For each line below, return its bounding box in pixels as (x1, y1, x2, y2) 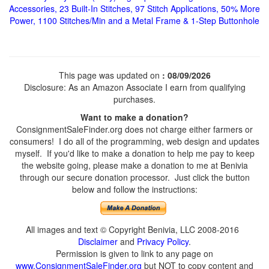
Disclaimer (78, 235, 118, 247)
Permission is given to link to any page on (56, 247, 213, 259)
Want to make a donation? (80, 111, 189, 123)
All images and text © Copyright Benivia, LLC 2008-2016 (25, 223, 244, 235)
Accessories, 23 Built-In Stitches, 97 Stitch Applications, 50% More (9, 2, 260, 14)
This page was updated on (58, 69, 162, 81)
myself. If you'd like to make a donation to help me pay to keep (14, 147, 255, 159)
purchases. (113, 93, 156, 105)
